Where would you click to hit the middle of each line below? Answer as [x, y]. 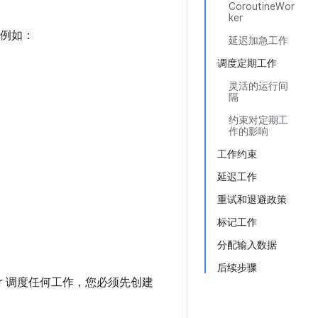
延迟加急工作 [258, 40]
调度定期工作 [247, 63]
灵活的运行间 [258, 86]
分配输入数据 [247, 245]
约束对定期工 [258, 120]
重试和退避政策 [252, 199]
